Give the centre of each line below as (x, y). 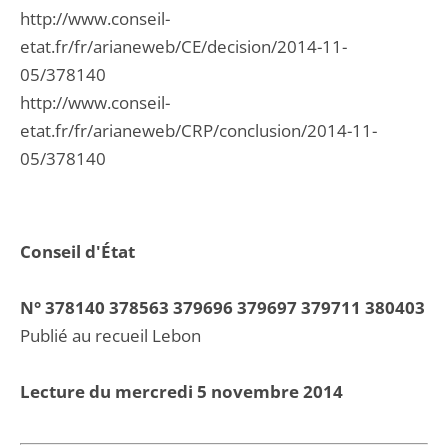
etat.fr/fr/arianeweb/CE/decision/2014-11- (183, 46)
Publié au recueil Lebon (110, 335)
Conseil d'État (77, 251)
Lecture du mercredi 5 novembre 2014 (181, 391)
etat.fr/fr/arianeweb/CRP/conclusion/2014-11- (198, 130)
